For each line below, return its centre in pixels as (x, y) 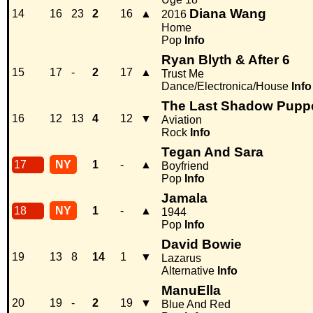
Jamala (184, 198)
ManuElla (191, 291)
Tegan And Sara (212, 152)
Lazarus (181, 259)
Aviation (182, 120)
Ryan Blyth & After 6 (226, 60)
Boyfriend (185, 166)
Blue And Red (196, 305)
